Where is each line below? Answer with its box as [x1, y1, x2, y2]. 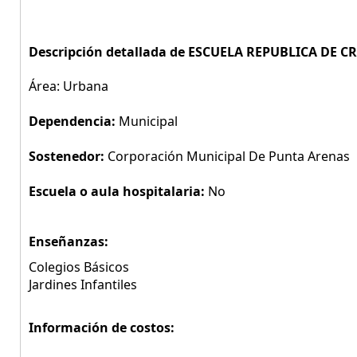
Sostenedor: [29, 147, 108, 165]
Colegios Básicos [29, 258, 129, 276]
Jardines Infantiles [29, 276, 137, 293]
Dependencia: [29, 112, 119, 130]
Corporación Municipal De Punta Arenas [108, 147, 350, 165]
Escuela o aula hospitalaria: [29, 182, 208, 200]
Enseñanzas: [29, 233, 108, 250]
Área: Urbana [29, 77, 108, 95]
